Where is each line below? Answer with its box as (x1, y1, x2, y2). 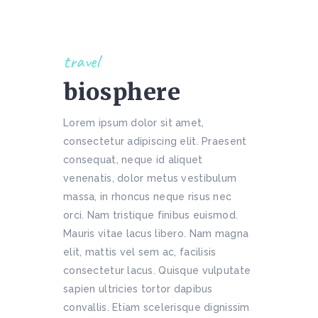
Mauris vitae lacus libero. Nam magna (63, 228, 249, 239)
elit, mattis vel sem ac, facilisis (63, 246, 216, 258)
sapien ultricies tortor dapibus (63, 283, 213, 295)
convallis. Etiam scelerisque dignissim (63, 302, 250, 313)
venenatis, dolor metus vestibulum (63, 172, 237, 184)
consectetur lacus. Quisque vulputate (63, 265, 251, 276)
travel (63, 50, 99, 73)
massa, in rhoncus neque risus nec (63, 191, 232, 202)
